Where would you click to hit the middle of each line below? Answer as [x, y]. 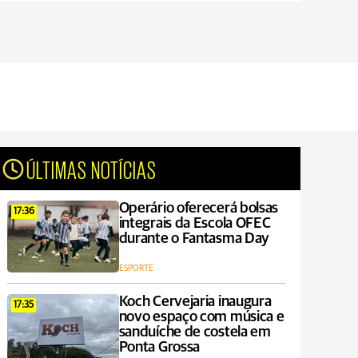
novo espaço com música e [201, 317]
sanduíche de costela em [195, 332]
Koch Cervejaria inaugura [195, 302]
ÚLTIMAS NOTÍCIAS [92, 169]
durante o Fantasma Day [194, 239]
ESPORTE [136, 268]
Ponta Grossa [159, 347]
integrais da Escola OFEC [195, 223]
